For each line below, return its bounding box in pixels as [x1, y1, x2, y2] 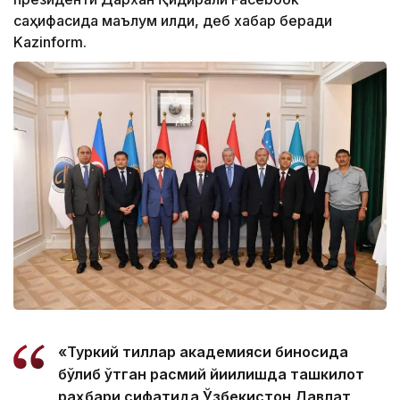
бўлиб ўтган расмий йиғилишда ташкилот [58, 365, 364, 384]
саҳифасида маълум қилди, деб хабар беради [13, 12, 332, 29]
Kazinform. [13, 33, 87, 51]
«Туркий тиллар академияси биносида [58, 343, 348, 362]
